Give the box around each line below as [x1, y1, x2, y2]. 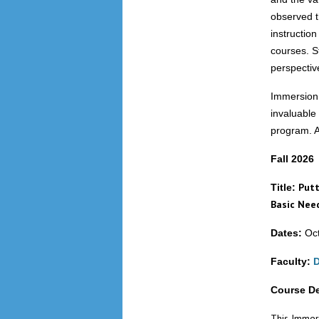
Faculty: [270, 256, 313, 268]
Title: [270, 182, 298, 194]
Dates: [270, 227, 302, 239]
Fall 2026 [270, 153, 314, 165]
